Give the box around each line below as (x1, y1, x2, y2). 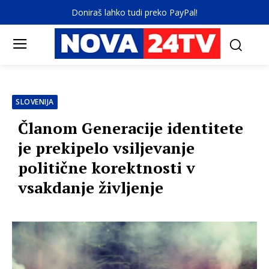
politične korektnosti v (18, 157, 195, 178)
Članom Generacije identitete (18, 118, 243, 139)
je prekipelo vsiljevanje (18, 138, 195, 159)
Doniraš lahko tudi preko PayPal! (71, 7, 198, 18)
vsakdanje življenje (18, 177, 163, 198)
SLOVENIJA (16, 97, 54, 107)
